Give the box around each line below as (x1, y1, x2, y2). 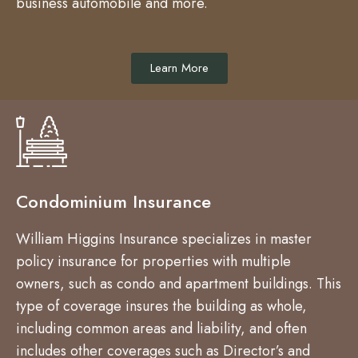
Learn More (149, 59, 209, 77)
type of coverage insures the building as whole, (16, 296, 307, 316)
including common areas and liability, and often (16, 318, 307, 339)
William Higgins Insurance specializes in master (16, 229, 312, 249)
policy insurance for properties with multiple (16, 251, 291, 272)
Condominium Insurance (16, 189, 211, 214)
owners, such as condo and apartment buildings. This (16, 273, 341, 294)
